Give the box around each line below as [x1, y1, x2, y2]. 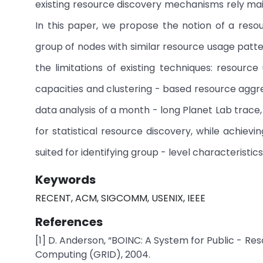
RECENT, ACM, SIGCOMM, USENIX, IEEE [35, 191, 205, 205]
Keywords [35, 171, 96, 188]
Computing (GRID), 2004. [35, 248, 150, 261]
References [35, 214, 103, 230]
